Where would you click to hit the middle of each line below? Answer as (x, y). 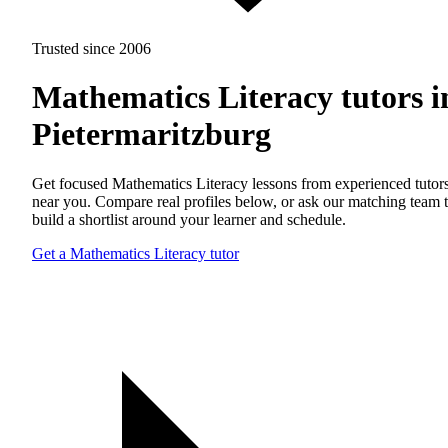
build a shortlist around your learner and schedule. (189, 219)
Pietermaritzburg (151, 134)
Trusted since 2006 (91, 48)
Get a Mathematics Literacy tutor (135, 253)
